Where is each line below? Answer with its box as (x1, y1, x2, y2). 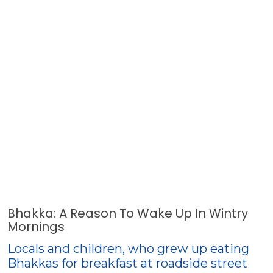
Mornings (7, 218, 65, 235)
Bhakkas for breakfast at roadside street (7, 256, 247, 271)
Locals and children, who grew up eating (7, 241, 249, 256)
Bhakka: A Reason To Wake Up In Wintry (7, 205, 248, 222)
